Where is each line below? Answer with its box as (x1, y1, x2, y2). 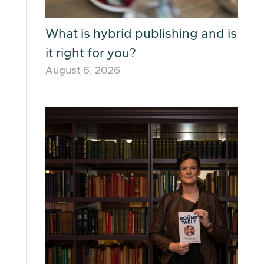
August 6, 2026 (45, 64, 120, 77)
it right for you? (45, 45, 136, 61)
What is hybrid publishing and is (45, 25, 237, 42)
